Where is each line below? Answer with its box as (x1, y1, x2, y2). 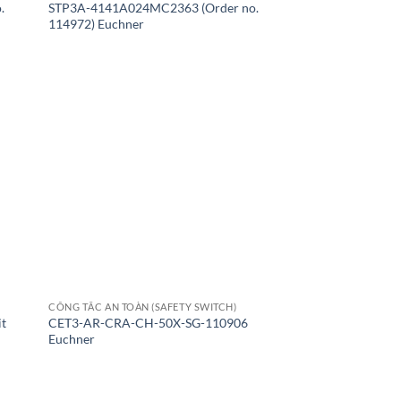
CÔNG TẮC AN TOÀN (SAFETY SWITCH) (48, 300, 237, 312)
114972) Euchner (48, 15, 145, 31)
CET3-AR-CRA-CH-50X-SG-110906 (48, 314, 249, 330)
